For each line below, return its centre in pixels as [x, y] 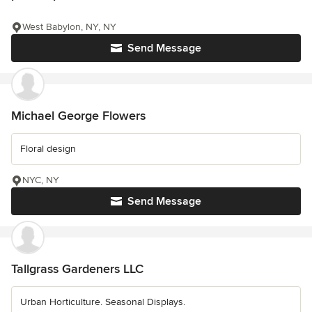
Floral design [48, 149]
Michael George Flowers [78, 116]
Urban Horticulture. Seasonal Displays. [103, 302]
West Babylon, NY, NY [69, 27]
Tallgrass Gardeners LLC [77, 269]
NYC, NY [41, 180]
